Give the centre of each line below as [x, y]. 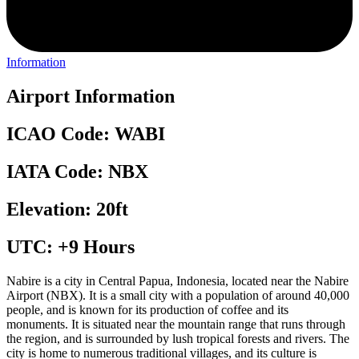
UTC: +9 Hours [71, 246]
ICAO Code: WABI [86, 134]
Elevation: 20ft [67, 209]
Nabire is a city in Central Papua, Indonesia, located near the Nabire [177, 280]
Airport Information [91, 97]
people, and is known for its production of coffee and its [147, 309]
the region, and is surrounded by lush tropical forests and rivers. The [178, 338]
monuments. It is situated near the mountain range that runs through [176, 324]
